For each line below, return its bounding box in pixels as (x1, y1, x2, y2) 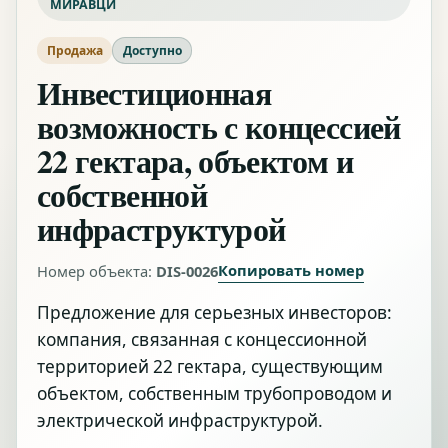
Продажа (46, 42, 103, 60)
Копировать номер (218, 260, 364, 281)
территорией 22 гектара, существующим (37, 355, 383, 379)
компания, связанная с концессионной (37, 328, 367, 352)
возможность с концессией (37, 103, 401, 151)
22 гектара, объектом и (37, 137, 353, 185)
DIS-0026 (156, 260, 218, 281)
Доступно (122, 42, 182, 60)
